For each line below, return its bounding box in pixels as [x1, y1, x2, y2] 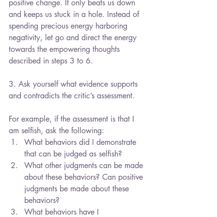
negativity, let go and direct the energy [9, 32, 139, 43]
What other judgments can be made [24, 160, 145, 171]
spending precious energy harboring [9, 21, 130, 31]
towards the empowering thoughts [9, 44, 122, 55]
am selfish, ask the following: [9, 125, 107, 136]
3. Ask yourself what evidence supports [9, 79, 140, 90]
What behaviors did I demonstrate [24, 137, 139, 148]
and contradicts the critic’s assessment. [9, 91, 135, 101]
